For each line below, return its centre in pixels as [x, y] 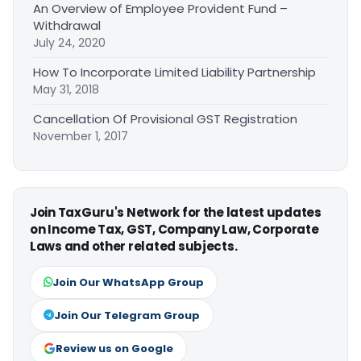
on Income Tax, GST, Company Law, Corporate [174, 229]
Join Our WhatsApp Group [128, 282]
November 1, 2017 [81, 136]
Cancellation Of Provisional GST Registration [165, 118]
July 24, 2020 [69, 42]
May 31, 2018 [66, 89]
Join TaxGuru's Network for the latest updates [176, 212]
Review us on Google [114, 348]
